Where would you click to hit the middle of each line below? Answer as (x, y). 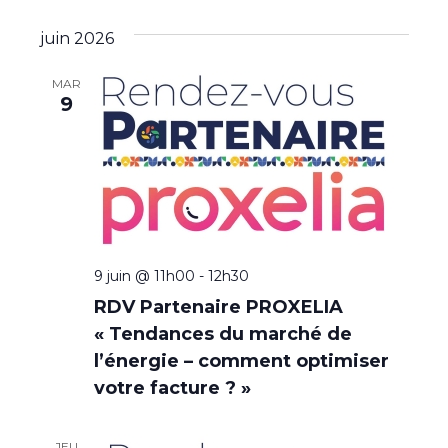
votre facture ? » (172, 388)
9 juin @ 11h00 (144, 276)
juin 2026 (76, 39)
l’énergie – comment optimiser (241, 361)
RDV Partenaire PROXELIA (218, 307)
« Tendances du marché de (222, 334)
